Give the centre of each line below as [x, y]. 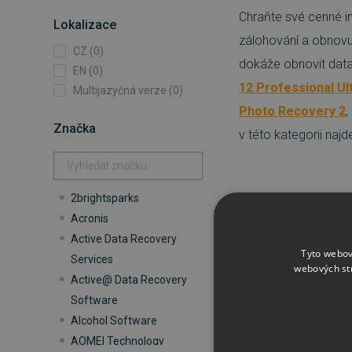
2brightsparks [105, 198]
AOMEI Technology [117, 341]
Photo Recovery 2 [292, 111]
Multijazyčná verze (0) [128, 90]
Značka [75, 128]
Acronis [90, 218]
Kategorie [286, 239]
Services [92, 259]
